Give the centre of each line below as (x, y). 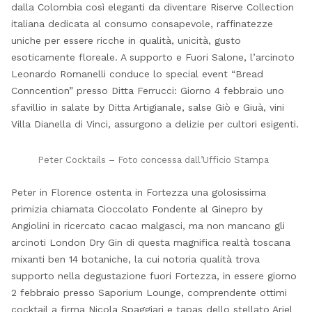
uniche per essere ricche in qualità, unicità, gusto (126, 40)
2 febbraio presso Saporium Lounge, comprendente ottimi (149, 292)
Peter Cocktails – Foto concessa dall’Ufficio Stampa (153, 159)
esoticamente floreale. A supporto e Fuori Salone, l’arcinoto (153, 57)
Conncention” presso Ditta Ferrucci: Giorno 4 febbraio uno (147, 90)
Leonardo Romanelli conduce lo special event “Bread (137, 73)
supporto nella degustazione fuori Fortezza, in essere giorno (154, 275)
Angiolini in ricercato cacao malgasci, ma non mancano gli (148, 225)
